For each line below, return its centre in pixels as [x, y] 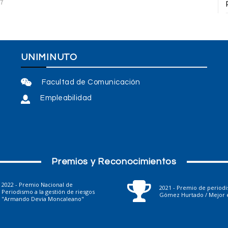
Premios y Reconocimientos [114, 162]
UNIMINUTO [49, 57]
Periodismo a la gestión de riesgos [48, 192]
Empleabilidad [66, 98]
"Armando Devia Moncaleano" [43, 199]
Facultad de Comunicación [91, 82]
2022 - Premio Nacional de [37, 185]
